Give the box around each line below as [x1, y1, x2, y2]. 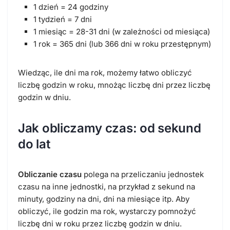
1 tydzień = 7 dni [33, 14, 92, 24]
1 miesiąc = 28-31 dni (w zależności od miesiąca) [33, 26, 210, 36]
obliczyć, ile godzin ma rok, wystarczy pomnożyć [18, 206, 196, 216]
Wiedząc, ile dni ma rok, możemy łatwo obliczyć [18, 67, 192, 78]
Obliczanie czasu [18, 169, 82, 179]
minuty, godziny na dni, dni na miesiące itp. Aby [18, 194, 189, 204]
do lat [18, 136, 50, 151]
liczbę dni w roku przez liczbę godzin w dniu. [18, 218, 182, 228]
